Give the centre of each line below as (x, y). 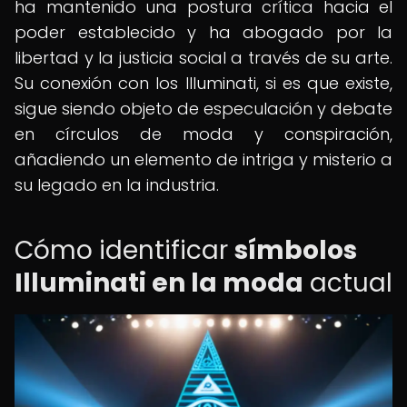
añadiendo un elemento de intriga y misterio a (203, 159)
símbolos (296, 250)
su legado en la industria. (117, 185)
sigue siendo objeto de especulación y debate (203, 109)
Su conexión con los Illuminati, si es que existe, (203, 83)
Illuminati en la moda (159, 283)
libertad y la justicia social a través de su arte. (203, 58)
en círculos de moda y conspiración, (203, 134)
